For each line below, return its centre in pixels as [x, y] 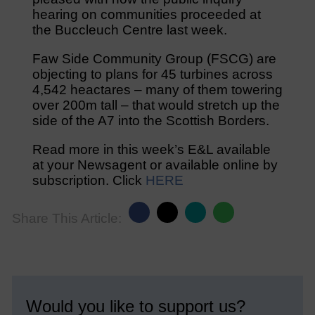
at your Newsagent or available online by [155, 165]
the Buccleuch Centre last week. [129, 30]
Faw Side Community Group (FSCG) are [154, 58]
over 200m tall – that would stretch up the [156, 105]
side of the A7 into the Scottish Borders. [150, 120]
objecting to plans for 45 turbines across [152, 74]
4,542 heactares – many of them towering [157, 89]
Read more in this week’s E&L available [151, 149]
